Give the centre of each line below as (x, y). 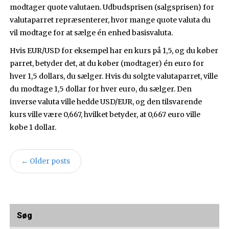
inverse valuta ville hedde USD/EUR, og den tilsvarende (106, 102)
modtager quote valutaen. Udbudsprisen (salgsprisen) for (112, 7)
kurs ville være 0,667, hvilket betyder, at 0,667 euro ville (105, 115)
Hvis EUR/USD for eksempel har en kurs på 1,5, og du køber (114, 51)
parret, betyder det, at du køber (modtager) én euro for (107, 64)
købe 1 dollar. (33, 128)
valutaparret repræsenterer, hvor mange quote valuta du (110, 20)
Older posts (49, 161)
